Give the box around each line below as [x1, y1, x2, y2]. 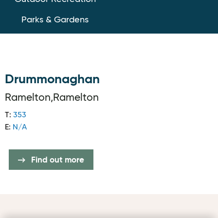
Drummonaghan [5, 73, 100, 86]
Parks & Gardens [21, 16, 89, 24]
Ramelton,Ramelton [5, 93, 99, 103]
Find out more [29, 156, 84, 164]
